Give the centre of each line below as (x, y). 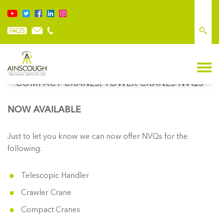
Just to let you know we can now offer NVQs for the (98, 136)
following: (25, 148)
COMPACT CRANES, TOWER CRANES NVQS (109, 83)
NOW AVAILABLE (44, 110)
